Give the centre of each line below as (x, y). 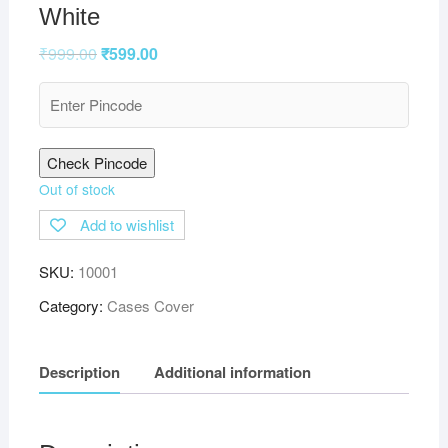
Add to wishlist (126, 224)
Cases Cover (150, 305)
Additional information (232, 372)
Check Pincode (96, 162)
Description (79, 372)
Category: (72, 305)
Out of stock (76, 188)
